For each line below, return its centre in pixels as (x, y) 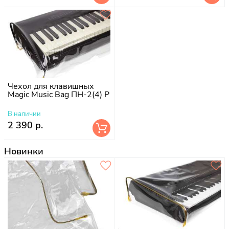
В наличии (24, 114)
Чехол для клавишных (51, 86)
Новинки (24, 151)
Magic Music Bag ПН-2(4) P (59, 94)
